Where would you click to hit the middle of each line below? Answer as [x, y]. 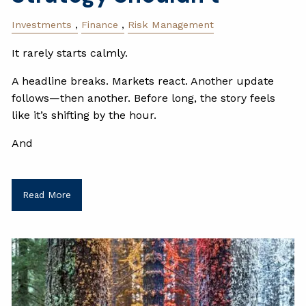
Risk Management [171, 25]
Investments [42, 25]
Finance [100, 25]
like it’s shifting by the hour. [84, 115]
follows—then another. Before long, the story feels [144, 98]
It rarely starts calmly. [70, 53]
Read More [46, 195]
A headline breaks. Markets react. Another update [143, 81]
